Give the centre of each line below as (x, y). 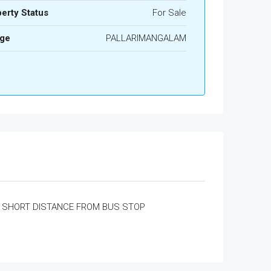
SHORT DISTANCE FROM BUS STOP (73, 207)
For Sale (169, 13)
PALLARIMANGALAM (146, 38)
